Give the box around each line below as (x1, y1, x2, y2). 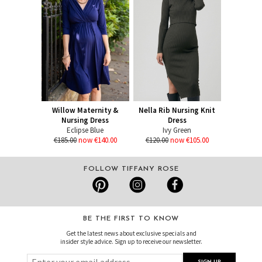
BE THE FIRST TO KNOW (83, 215, 179, 223)
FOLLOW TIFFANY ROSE (83, 166, 179, 173)
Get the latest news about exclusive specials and (65, 229, 196, 238)
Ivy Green (163, 125, 191, 136)
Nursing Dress (61, 115, 109, 126)
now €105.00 (170, 135, 209, 146)
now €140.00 (78, 135, 117, 146)
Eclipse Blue (67, 125, 104, 136)
